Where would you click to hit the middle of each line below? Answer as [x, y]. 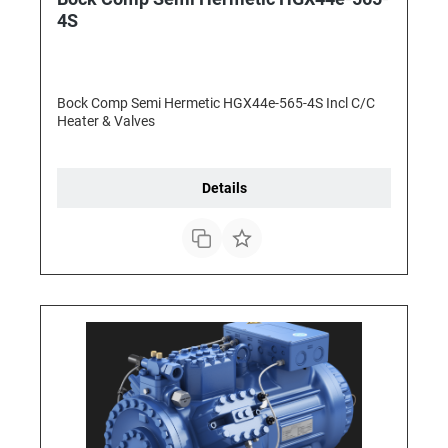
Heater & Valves [106, 121]
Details [224, 188]
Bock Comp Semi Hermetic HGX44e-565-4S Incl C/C [216, 103]
